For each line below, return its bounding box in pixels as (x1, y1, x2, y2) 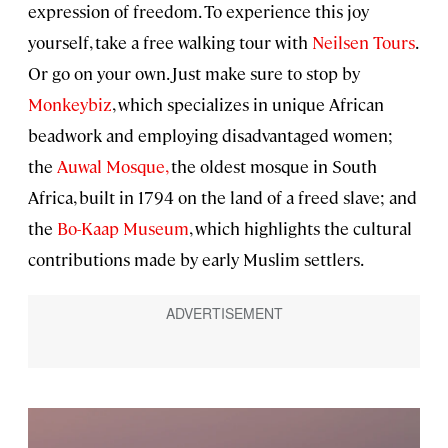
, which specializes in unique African (112, 93, 384, 116)
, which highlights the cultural (189, 217, 412, 240)
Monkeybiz (28, 93, 112, 116)
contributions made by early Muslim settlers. (28, 248, 364, 271)
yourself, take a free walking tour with (28, 31, 312, 54)
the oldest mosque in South (167, 155, 377, 178)
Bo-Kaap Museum (57, 217, 189, 240)
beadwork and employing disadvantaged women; (28, 124, 393, 147)
